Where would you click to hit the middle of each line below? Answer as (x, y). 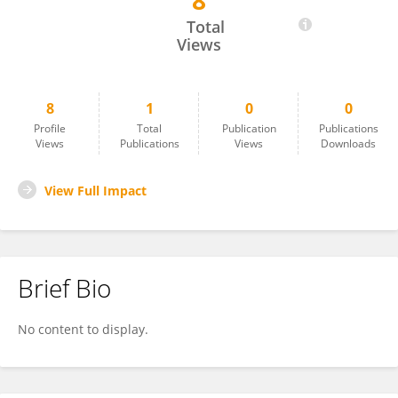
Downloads (348, 143)
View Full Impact (96, 191)
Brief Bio (64, 288)
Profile (50, 128)
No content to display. (83, 329)
